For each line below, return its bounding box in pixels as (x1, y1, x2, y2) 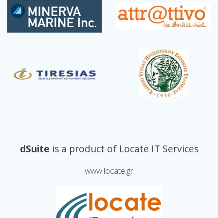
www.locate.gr (85, 164, 133, 176)
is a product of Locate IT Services (52, 142, 199, 155)
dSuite (19, 142, 52, 155)
